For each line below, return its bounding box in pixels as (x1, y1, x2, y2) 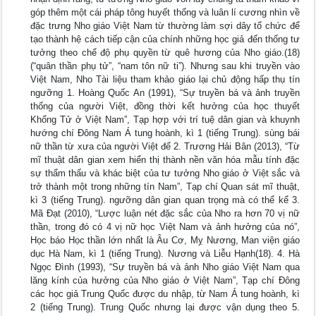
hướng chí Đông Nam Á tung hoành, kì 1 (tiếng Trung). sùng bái (30, 128, 300, 138)
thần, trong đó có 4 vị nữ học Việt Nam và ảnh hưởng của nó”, (30, 221, 300, 232)
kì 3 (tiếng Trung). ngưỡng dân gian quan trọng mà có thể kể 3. (30, 195, 300, 205)
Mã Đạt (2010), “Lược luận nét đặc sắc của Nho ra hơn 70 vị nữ (30, 208, 300, 219)
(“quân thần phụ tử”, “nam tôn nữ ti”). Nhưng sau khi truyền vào (30, 61, 300, 71)
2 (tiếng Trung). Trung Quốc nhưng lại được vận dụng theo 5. (30, 302, 300, 312)
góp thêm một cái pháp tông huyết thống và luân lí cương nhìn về (30, 7, 300, 18)
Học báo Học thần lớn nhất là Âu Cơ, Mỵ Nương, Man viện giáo (30, 235, 300, 245)
